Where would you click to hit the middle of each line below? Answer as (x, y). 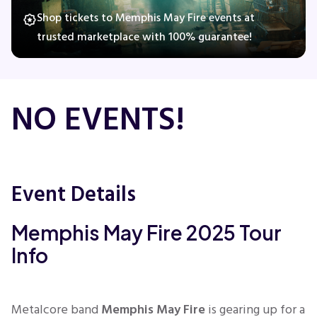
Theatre (53, 173)
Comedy (56, 94)
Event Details (74, 195)
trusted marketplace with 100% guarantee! (144, 37)
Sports (50, 213)
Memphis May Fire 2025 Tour (146, 232)
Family (50, 133)
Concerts (58, 54)
